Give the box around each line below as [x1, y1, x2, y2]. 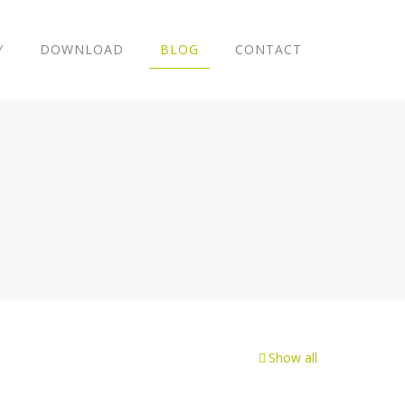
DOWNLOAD [40, 41, 124, 58]
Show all [268, 349, 317, 366]
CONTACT [235, 41, 302, 58]
